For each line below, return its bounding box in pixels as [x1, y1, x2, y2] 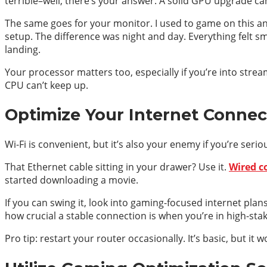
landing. [5, 42, 41, 56]
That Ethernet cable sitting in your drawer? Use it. [5, 160, 229, 174]
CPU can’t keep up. [5, 78, 88, 92]
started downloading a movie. [5, 173, 138, 187]
